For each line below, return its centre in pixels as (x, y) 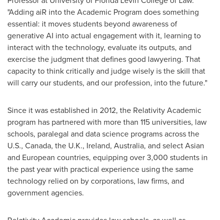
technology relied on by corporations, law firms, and (96, 181)
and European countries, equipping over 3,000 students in (108, 157)
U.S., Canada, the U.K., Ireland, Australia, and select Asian (106, 146)
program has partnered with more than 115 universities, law (107, 122)
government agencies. (46, 193)
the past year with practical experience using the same (100, 169)
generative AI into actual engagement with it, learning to (104, 36)
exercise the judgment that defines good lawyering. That (104, 59)
